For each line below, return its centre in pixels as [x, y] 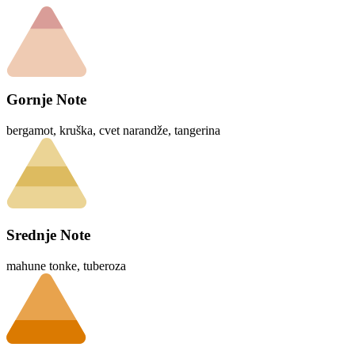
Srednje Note [48, 235]
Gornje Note [46, 100]
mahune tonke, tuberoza [66, 265]
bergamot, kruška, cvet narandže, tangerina [113, 131]
